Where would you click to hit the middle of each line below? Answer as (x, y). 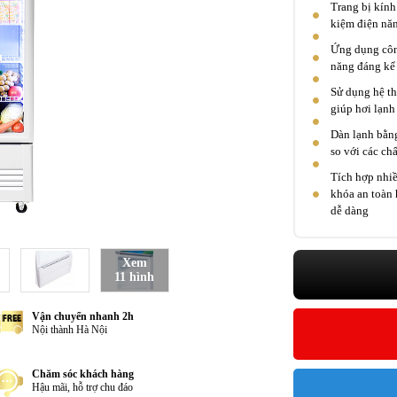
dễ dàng (350, 210)
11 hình (134, 277)
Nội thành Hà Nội (69, 330)
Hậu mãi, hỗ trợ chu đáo (82, 387)
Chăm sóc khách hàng (82, 374)
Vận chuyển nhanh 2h (82, 316)
